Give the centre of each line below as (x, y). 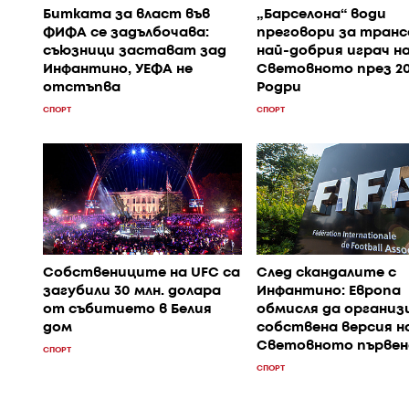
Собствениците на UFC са (142, 273)
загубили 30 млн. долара (132, 292)
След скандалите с (326, 273)
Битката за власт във (126, 15)
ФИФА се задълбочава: (126, 33)
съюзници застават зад (135, 52)
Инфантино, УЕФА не (118, 70)
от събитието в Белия (127, 310)
